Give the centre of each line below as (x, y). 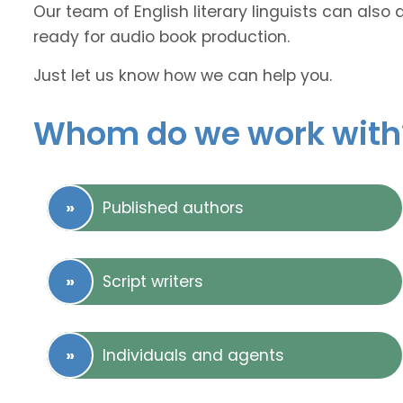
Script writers (153, 282)
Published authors (173, 208)
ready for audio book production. (161, 37)
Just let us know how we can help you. (183, 76)
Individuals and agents (193, 356)
